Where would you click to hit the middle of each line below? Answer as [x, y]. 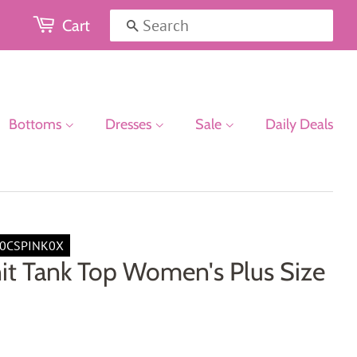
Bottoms [37, 124]
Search [157, 26]
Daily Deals [299, 124]
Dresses [130, 124]
